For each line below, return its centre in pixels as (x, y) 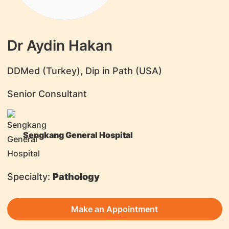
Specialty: (28, 176)
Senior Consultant (47, 94)
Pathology (76, 176)
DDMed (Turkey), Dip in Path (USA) (84, 71)
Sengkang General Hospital (78, 135)
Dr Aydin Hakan (60, 45)
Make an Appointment (114, 209)
